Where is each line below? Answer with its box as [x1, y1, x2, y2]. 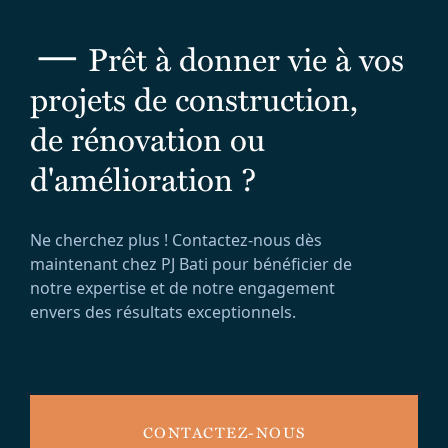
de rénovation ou [30, 114, 265, 162]
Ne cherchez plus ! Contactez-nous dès [30, 229, 322, 251]
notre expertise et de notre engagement [30, 277, 335, 299]
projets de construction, [30, 74, 358, 122]
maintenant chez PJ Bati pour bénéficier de [30, 253, 352, 275]
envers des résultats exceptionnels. [30, 301, 296, 323]
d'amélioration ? [30, 154, 256, 202]
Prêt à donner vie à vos [80, 34, 404, 82]
